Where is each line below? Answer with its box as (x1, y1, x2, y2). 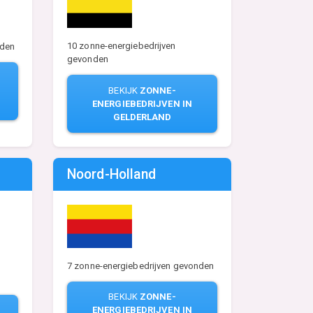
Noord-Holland (67, 166, 156, 182)
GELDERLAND (112, 112, 172, 123)
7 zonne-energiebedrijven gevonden (67, 260, 214, 271)
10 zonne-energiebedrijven (67, 41, 176, 52)
